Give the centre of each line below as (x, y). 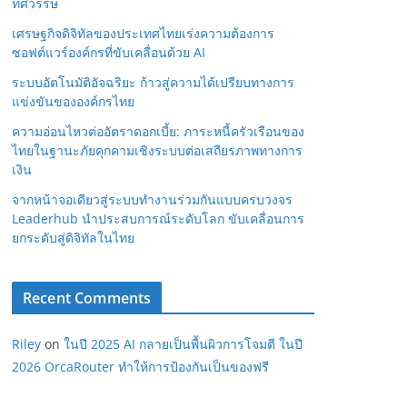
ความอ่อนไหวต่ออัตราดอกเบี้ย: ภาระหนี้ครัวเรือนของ (158, 131)
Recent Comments (87, 298)
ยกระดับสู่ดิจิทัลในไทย (73, 237)
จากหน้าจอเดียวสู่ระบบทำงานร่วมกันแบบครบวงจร (152, 199)
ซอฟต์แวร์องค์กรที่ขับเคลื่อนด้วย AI (109, 52)
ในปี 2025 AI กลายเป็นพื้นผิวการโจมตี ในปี (183, 343)
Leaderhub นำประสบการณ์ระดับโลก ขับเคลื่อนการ (158, 218)
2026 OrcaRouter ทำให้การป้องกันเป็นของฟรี (140, 366)
